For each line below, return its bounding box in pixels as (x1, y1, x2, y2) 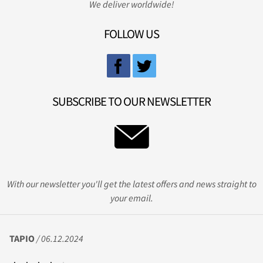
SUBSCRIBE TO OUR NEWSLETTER (52, 94, 211, 110)
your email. (110, 192, 153, 204)
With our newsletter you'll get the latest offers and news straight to (6, 178, 257, 190)
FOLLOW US (104, 26, 159, 42)
